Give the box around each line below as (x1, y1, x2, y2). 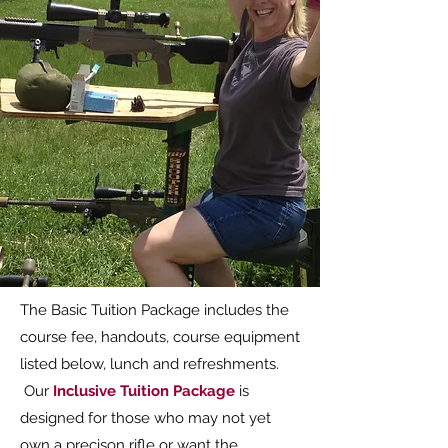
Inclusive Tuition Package (53, 382, 235, 400)
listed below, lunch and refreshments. (20, 355, 279, 373)
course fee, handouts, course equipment (20, 328, 300, 346)
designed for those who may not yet (20, 409, 271, 427)
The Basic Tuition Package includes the (20, 301, 289, 319)
